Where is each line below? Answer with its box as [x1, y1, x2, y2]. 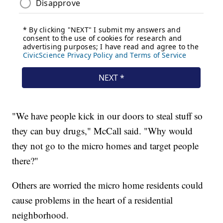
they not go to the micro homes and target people [12, 139, 199, 152]
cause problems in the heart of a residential [12, 194, 173, 207]
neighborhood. [12, 209, 69, 222]
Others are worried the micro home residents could [12, 179, 204, 192]
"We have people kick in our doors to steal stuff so [12, 110, 203, 122]
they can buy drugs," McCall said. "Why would [12, 124, 193, 137]
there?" [12, 154, 39, 167]
